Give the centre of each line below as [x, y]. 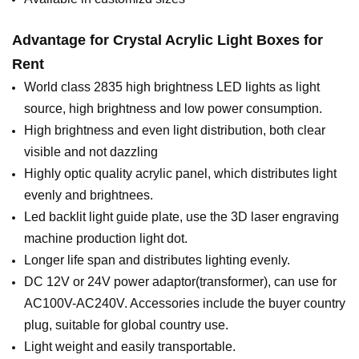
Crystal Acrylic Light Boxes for [218, 40]
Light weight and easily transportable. [130, 347]
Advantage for [63, 40]
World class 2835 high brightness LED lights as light [172, 87]
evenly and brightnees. [89, 196]
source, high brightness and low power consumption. [173, 109]
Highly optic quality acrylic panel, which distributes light [180, 174]
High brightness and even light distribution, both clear [175, 131]
